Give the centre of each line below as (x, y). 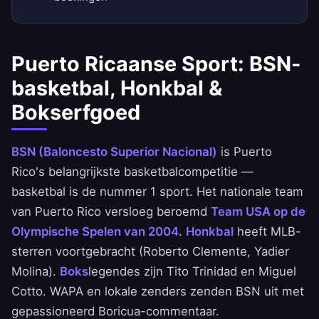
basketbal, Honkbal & (117, 88)
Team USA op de (258, 212)
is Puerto (245, 152)
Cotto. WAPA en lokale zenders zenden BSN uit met (158, 292)
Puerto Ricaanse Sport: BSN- (156, 64)
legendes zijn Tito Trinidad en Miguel (192, 272)
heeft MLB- (267, 232)
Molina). (36, 272)
